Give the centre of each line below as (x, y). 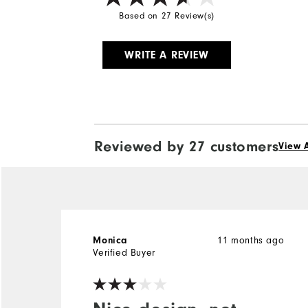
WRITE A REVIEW (167, 55)
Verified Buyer (124, 253)
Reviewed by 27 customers (186, 146)
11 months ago (251, 240)
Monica (110, 240)
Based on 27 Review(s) (167, 15)
